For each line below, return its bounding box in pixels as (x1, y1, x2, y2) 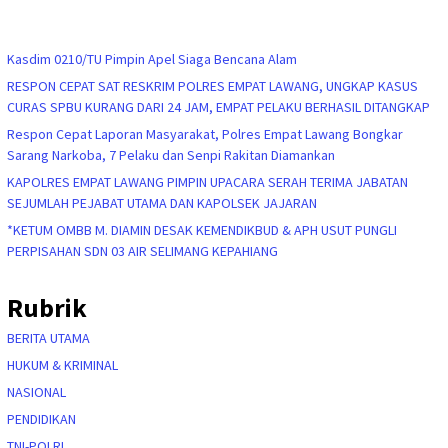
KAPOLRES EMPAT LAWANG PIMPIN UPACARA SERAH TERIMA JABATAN (7, 173, 408, 192)
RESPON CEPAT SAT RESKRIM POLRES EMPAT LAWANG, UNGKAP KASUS (7, 77, 418, 96)
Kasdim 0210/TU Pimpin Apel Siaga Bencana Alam (7, 50, 297, 69)
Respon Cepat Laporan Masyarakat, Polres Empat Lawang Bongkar (7, 125, 403, 144)
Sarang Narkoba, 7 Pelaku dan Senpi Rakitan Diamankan (7, 146, 335, 165)
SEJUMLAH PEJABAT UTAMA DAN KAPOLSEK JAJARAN (7, 194, 317, 213)
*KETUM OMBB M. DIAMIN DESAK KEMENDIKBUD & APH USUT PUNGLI (7, 221, 397, 240)
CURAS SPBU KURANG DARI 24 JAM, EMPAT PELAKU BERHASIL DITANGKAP (7, 98, 430, 117)
